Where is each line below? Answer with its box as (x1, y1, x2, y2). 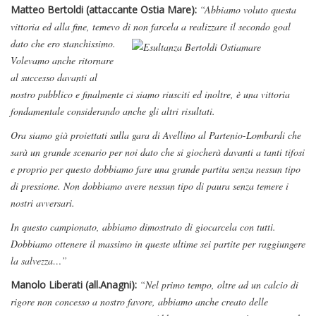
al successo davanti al (11, 71, 97, 85)
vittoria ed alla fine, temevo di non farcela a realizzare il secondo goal (11, 20, 291, 34)
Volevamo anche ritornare (11, 54, 114, 68)
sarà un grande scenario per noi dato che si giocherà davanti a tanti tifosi (11, 145, 305, 159)
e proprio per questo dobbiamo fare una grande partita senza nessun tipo (11, 162, 300, 176)
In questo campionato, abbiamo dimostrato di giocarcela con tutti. (11, 220, 276, 234)
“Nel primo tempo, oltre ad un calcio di (140, 278, 298, 292)
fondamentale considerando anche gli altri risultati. (11, 104, 215, 119)
